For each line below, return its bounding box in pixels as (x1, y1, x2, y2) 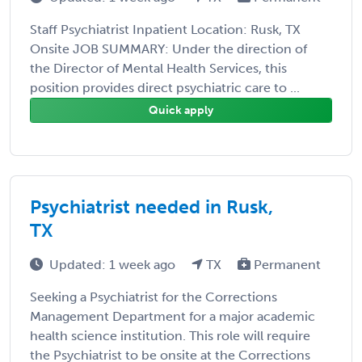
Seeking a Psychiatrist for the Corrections (30, 288, 277, 305)
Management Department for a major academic (30, 308, 315, 324)
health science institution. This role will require (30, 327, 310, 343)
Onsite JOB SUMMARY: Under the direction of (30, 40, 307, 57)
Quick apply (149, 103, 213, 117)
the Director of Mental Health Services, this (30, 60, 287, 76)
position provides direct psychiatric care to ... (30, 79, 300, 95)
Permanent (250, 256, 321, 272)
